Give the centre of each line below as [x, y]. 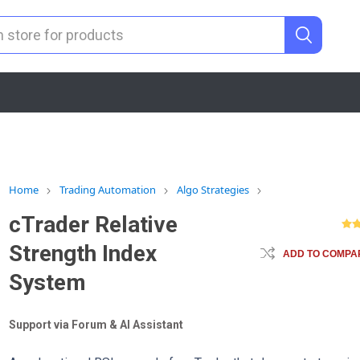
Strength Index [83, 254]
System [48, 282]
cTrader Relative [94, 225]
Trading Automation [108, 190]
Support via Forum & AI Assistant [96, 325]
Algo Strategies [213, 190]
